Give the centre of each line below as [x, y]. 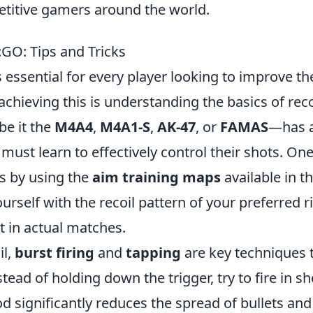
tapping [153, 253]
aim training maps [156, 177]
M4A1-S [125, 127]
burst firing [54, 253]
